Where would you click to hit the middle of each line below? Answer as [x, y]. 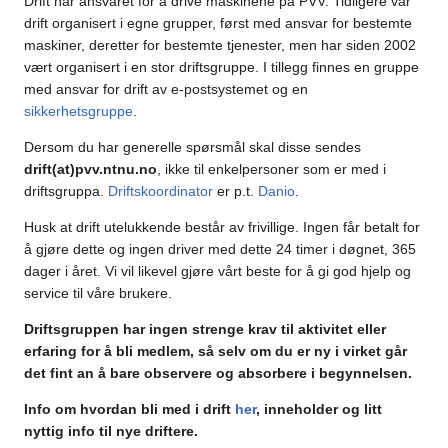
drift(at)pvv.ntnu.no [90, 169]
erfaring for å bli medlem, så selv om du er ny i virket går [215, 351]
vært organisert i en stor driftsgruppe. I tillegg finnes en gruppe [221, 67]
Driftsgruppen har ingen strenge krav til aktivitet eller [205, 329]
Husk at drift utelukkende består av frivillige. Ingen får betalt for [222, 227]
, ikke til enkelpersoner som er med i [271, 169]
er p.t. [235, 191]
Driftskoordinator [160, 191]
